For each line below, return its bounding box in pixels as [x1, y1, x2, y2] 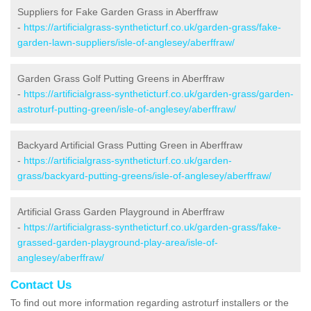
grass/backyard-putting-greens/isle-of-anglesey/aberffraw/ [17, 169, 271, 181]
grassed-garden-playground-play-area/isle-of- [17, 236, 218, 248]
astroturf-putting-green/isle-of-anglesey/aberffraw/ [17, 103, 236, 115]
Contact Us [10, 278, 72, 292]
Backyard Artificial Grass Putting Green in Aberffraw [17, 139, 242, 151]
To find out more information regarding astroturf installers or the [10, 296, 289, 308]
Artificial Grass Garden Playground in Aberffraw [17, 205, 224, 217]
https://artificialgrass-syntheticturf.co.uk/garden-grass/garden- [24, 87, 294, 99]
